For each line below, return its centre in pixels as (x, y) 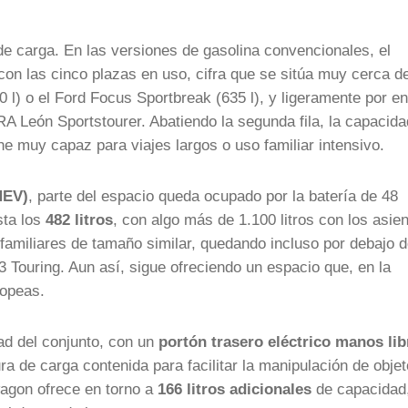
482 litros (79, 219)
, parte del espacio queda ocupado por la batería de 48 (213, 196)
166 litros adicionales (235, 389)
